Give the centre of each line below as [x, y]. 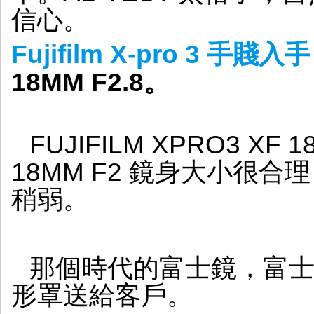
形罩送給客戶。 [102, 295]
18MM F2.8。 [90, 82]
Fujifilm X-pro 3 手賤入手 [161, 54]
